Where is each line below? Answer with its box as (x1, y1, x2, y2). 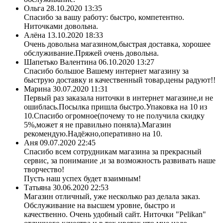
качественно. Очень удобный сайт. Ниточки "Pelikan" (24, 210, 206, 219)
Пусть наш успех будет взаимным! (24, 174, 141, 183)
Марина (24, 84, 51, 93)
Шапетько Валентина (24, 57, 97, 66)
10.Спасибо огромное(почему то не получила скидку (24, 111, 205, 120)
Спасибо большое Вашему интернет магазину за (24, 66, 189, 75)
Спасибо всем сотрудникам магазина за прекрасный (24, 147, 202, 156)
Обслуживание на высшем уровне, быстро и (24, 201, 175, 210)
